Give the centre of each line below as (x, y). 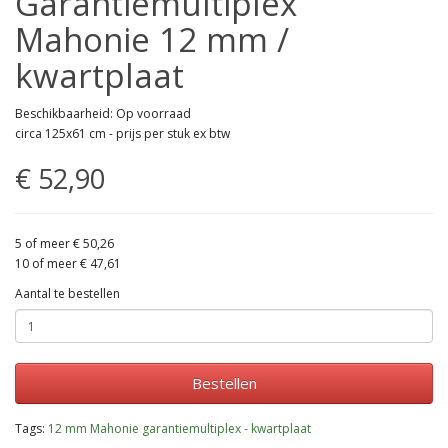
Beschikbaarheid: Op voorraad (103, 114)
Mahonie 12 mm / (152, 40)
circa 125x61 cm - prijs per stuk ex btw (122, 134)
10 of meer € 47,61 (68, 264)
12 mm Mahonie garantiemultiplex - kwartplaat (179, 429)
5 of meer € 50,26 (64, 244)
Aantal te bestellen (67, 294)
